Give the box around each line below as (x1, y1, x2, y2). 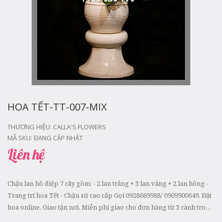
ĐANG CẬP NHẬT (34, 133, 83, 142)
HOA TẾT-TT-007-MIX (7, 100, 107, 113)
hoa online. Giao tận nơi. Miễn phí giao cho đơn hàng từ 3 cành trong (7, 203, 214, 212)
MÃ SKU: (7, 133, 34, 142)
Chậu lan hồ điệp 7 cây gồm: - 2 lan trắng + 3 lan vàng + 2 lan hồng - (7, 179, 208, 188)
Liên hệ (7, 145, 45, 163)
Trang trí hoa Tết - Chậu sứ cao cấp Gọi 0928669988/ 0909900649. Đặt (7, 191, 212, 200)
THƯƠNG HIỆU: (7, 122, 53, 131)
